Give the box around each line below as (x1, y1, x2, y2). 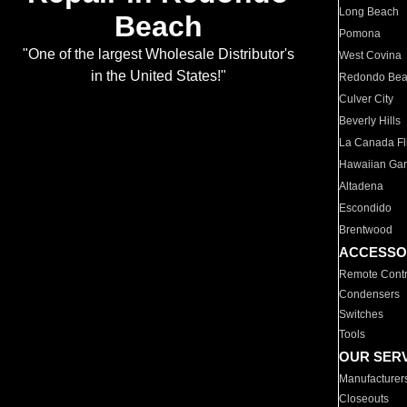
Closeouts (339, 392, 390, 405)
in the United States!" (90, 68, 226, 84)
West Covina (339, 49, 402, 62)
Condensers (339, 288, 401, 301)
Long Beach (339, 5, 400, 18)
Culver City (339, 93, 394, 105)
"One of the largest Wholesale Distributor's (22, 46, 294, 63)
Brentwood (339, 223, 393, 236)
